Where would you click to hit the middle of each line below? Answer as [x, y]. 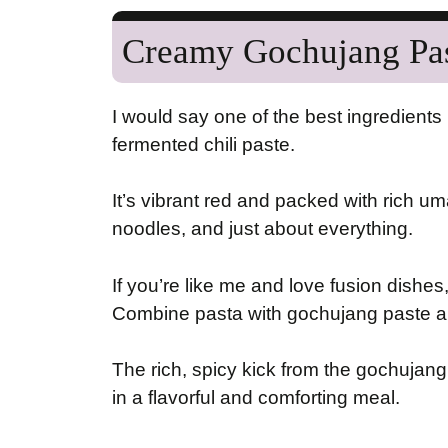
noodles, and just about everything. [262, 229]
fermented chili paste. [203, 144]
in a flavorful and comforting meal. [256, 398]
